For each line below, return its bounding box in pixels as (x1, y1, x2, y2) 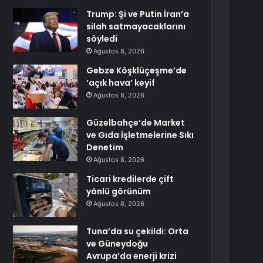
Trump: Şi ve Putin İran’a (86, 8, 190, 20)
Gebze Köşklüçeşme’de (86, 65, 187, 76)
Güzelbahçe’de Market (86, 117, 186, 129)
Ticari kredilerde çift (86, 173, 174, 185)
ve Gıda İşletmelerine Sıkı (86, 129, 194, 141)
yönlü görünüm (86, 186, 151, 197)
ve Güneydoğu (86, 238, 149, 249)
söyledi (86, 33, 118, 45)
